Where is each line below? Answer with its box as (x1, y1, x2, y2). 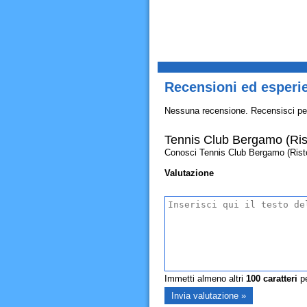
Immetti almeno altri (164, 273, 246, 284)
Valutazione (164, 168, 214, 178)
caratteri (260, 273, 297, 284)
